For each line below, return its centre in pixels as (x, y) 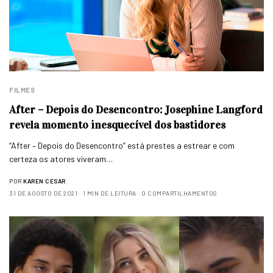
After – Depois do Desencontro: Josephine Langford (136, 110)
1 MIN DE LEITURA (109, 193)
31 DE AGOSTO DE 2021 (43, 193)
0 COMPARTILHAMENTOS (179, 193)
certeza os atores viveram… (61, 159)
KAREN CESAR (44, 181)
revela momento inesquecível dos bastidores (117, 125)
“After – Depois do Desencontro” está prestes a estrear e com (122, 146)
